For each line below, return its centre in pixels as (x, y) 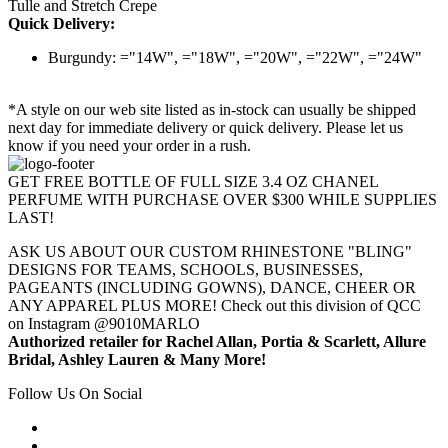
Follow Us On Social (75, 394)
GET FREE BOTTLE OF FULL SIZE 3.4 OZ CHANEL (193, 182)
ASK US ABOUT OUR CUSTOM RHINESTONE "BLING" (210, 252)
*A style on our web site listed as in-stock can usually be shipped (212, 110)
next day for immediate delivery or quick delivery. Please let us (205, 128)
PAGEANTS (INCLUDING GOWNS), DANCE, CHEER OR (212, 288)
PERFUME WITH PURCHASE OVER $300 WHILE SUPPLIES (222, 200)
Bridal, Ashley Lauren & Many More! (137, 360)
